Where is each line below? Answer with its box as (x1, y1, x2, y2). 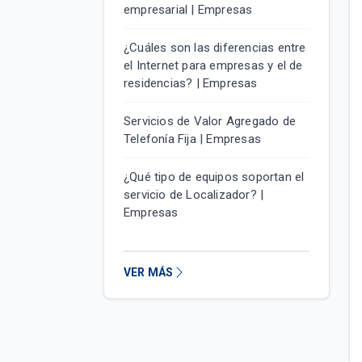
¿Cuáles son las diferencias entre (124, 40, 306, 55)
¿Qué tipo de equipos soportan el (124, 170, 305, 184)
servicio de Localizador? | (124, 187, 264, 202)
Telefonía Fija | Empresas (124, 132, 261, 146)
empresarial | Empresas (124, 2, 253, 17)
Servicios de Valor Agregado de (124, 114, 296, 128)
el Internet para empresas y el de (124, 58, 303, 73)
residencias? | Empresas (124, 76, 258, 90)
